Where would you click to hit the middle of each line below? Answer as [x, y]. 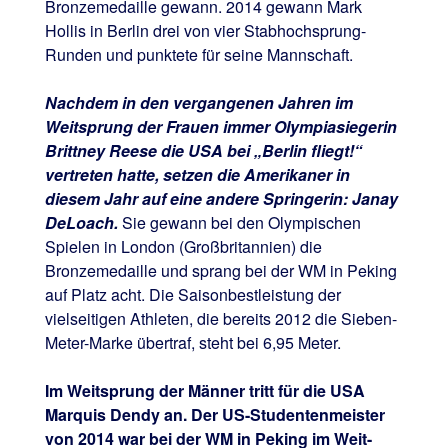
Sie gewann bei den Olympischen [241, 223]
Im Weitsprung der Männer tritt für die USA [204, 391]
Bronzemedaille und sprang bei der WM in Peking [220, 271]
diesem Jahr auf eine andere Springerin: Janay [221, 199]
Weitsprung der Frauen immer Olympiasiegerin [220, 127]
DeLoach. [83, 223]
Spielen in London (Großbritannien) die [183, 247]
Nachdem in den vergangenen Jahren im [198, 103]
